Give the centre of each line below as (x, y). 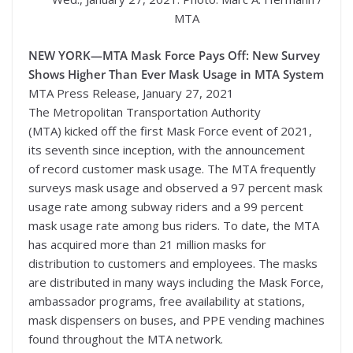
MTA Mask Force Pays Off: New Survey (211, 55)
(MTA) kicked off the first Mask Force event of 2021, (170, 130)
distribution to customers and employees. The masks (173, 263)
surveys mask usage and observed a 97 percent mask (175, 187)
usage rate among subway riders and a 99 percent (166, 206)
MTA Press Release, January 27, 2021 (131, 93)
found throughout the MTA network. (126, 338)
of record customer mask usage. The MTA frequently (172, 168)
